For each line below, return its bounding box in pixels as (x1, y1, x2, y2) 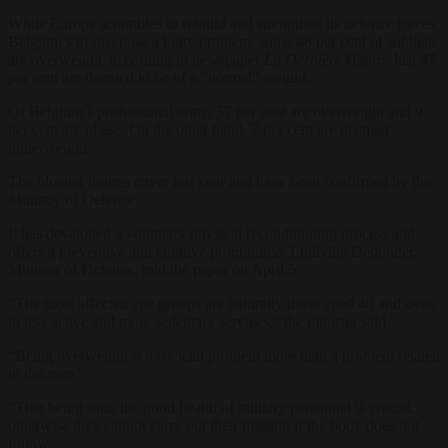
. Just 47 (384, 50, 436, 68)
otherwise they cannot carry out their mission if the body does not (8, 416, 419, 434)
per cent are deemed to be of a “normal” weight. (8, 68, 310, 86)
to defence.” (8, 364, 84, 382)
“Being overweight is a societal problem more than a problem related (8, 346, 440, 364)
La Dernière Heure (264, 50, 384, 68)
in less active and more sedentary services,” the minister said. (8, 312, 390, 330)
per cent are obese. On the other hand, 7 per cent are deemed (8, 120, 389, 138)
